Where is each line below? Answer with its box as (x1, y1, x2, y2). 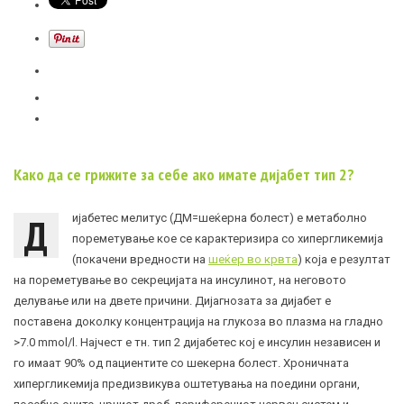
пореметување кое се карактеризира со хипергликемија (72, 232, 383, 246)
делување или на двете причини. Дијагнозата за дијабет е (14, 294, 331, 308)
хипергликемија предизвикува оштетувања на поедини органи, (14, 377, 360, 391)
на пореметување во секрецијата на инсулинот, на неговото (14, 273, 346, 288)
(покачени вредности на (72, 252, 208, 267)
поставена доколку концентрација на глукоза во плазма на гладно (14, 315, 383, 329)
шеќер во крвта (208, 252, 298, 267)
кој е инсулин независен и (236, 335, 381, 350)
